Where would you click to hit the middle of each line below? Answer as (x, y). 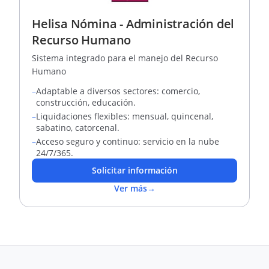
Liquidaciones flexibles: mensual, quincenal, (125, 116)
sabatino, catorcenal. (78, 128)
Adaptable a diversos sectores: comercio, (118, 91)
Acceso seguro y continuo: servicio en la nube (128, 141)
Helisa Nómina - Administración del (133, 24)
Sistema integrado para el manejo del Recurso (125, 58)
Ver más (130, 188)
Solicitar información (134, 170)
